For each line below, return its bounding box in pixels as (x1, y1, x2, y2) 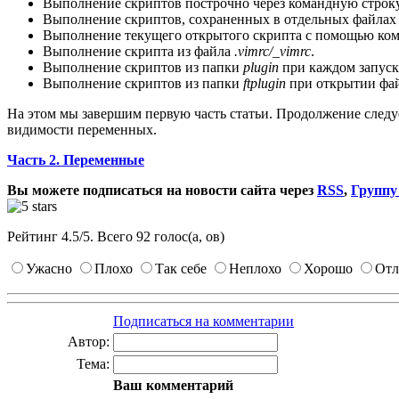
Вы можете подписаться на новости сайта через (7, 183, 317, 199)
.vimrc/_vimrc (234, 44, 311, 60)
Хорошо (304, 261, 353, 277)
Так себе (155, 261, 207, 277)
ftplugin (243, 76, 286, 92)
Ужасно (26, 261, 72, 277)
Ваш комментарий (113, 378, 233, 394)
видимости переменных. (7, 122, 157, 138)
